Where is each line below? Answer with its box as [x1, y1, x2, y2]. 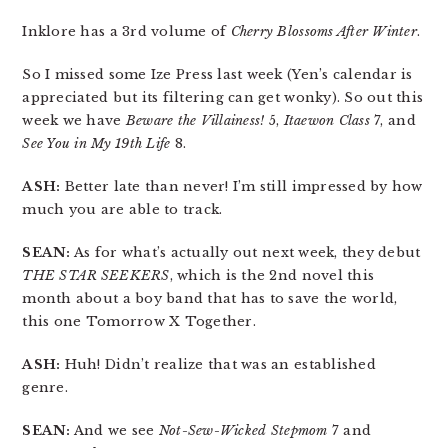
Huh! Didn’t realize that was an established [60, 356, 376, 374]
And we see [70, 422, 159, 440]
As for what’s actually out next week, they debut [70, 244, 421, 262]
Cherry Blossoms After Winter [230, 23, 417, 41]
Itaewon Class [283, 112, 370, 130]
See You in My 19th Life [22, 135, 171, 153]
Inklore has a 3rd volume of [22, 23, 231, 41]
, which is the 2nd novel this [169, 267, 375, 285]
